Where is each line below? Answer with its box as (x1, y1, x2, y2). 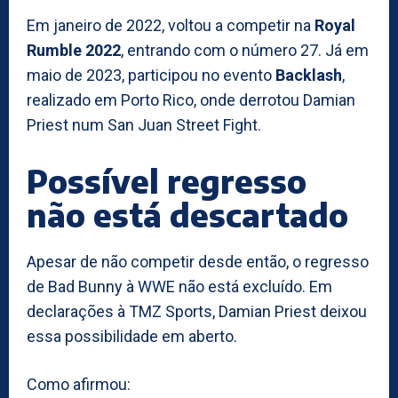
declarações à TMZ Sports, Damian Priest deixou (27, 301, 367, 321)
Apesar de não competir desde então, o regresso (27, 251, 369, 271)
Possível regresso (27, 160, 306, 201)
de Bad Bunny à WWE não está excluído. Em (27, 276, 332, 296)
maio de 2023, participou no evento (27, 65, 275, 84)
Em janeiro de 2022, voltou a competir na (27, 15, 314, 35)
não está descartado (27, 194, 348, 235)
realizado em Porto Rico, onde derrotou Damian (27, 90, 355, 109)
